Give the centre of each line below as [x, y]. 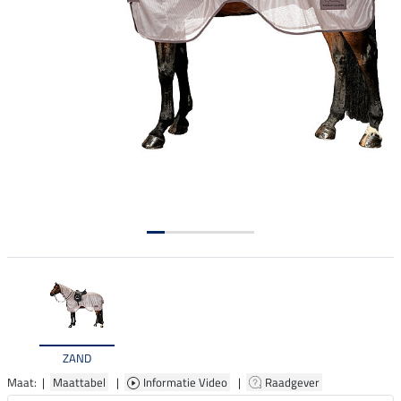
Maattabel [79, 382]
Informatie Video [187, 382]
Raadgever [294, 382]
